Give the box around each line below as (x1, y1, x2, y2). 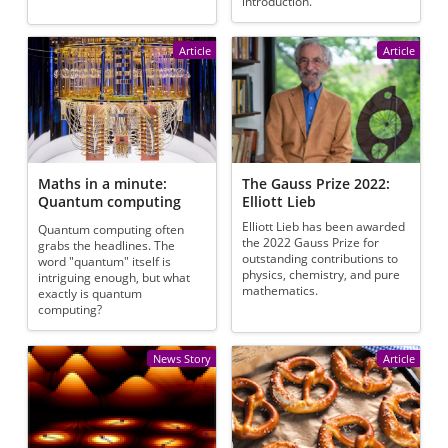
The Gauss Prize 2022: (242, 173, 391, 193)
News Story (152, 350, 211, 366)
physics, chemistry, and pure (242, 267, 401, 283)
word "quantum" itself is (38, 254, 172, 270)
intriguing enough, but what (38, 270, 191, 286)
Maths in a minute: (38, 173, 168, 193)
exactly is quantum (38, 286, 143, 302)
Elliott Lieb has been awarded (242, 219, 406, 235)
